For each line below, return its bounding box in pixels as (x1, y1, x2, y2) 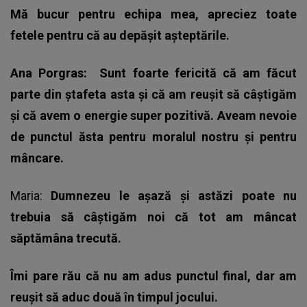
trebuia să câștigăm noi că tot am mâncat (10, 210, 297, 225)
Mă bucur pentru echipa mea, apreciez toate (10, 7, 297, 22)
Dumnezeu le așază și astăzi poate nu (51, 188, 297, 204)
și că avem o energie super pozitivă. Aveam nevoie (10, 108, 297, 123)
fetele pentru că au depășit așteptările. (10, 28, 235, 43)
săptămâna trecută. (10, 231, 121, 246)
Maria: (10, 188, 51, 204)
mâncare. (10, 151, 64, 166)
